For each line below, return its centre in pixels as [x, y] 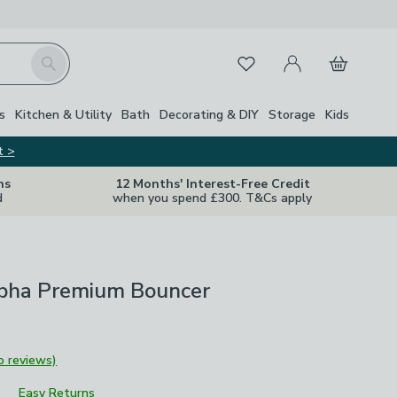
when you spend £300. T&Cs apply [212, 198]
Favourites [257, 60]
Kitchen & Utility [63, 114]
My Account [308, 53]
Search [51, 56]
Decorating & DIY [209, 114]
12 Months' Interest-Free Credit [212, 184]
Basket [340, 53]
